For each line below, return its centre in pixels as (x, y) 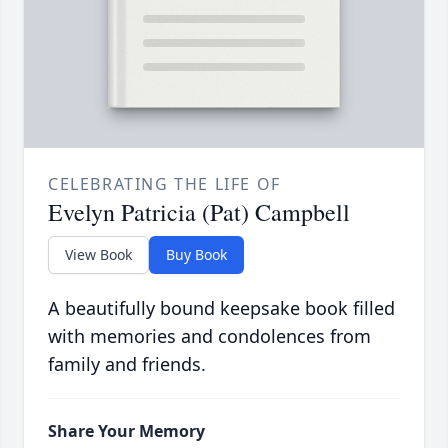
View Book (98, 255)
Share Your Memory (126, 431)
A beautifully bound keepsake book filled (221, 308)
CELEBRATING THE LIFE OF (164, 184)
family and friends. (127, 364)
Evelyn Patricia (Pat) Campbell (199, 212)
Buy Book (196, 255)
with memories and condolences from (209, 336)
